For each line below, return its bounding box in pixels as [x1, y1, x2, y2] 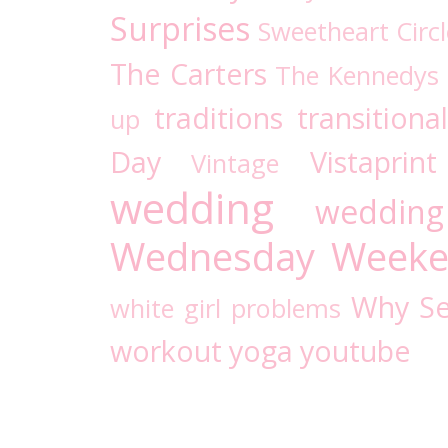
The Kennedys [275, 58, 440, 93]
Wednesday [110, 230, 315, 283]
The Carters [110, 54, 267, 94]
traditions [153, 98, 283, 138]
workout [110, 331, 222, 371]
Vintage [191, 146, 280, 181]
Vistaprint [309, 142, 437, 182]
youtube [300, 331, 411, 371]
